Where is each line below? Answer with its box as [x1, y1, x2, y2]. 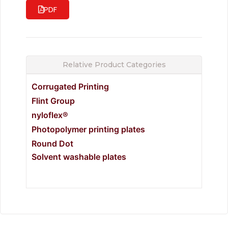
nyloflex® [32, 110, 68, 121]
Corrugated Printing [32, 81, 109, 92]
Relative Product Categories [62, 60, 166, 70]
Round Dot [32, 138, 73, 149]
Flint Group [32, 96, 75, 106]
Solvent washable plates [32, 152, 126, 162]
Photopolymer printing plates [32, 124, 145, 135]
